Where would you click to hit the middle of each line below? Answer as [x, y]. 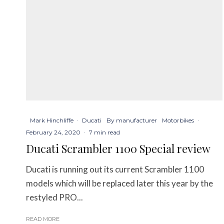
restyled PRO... [54, 197]
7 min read [104, 132]
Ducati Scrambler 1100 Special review [118, 149]
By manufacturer [132, 120]
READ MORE [43, 219]
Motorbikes [178, 120]
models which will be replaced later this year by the [119, 183]
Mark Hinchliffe [52, 120]
